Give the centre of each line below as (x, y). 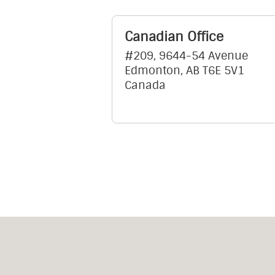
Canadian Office (174, 37)
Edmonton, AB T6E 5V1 (184, 71)
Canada (145, 86)
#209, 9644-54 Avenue (186, 56)
